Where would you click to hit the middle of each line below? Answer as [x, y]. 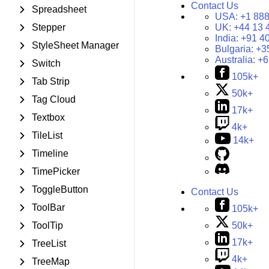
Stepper [49, 27]
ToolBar [48, 207]
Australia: [236, 60]
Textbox [48, 117]
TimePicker [56, 171]
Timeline [50, 153]
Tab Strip [51, 81]
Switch [46, 63]
